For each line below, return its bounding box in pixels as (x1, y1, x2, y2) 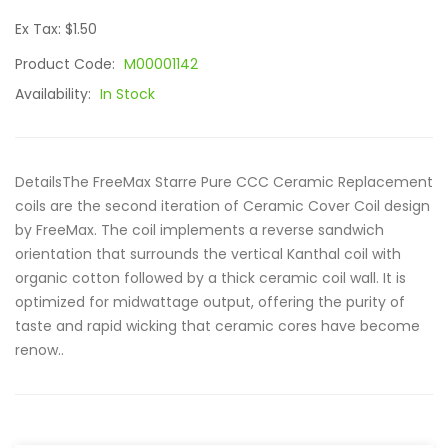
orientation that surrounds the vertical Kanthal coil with (15, 244, 401, 264)
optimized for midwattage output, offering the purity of (15, 292, 405, 312)
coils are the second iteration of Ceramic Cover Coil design (15, 196, 430, 216)
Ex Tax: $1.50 (15, 19, 97, 39)
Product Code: (15, 54, 119, 74)
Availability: (15, 84, 95, 104)
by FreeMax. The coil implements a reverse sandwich (15, 220, 384, 240)
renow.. (15, 340, 64, 360)
